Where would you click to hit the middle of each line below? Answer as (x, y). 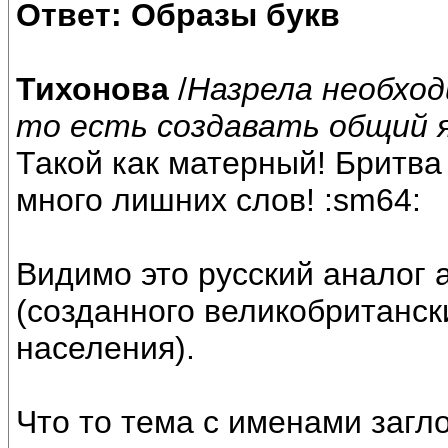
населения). (105, 348)
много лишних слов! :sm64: (218, 200)
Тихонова (92, 89)
